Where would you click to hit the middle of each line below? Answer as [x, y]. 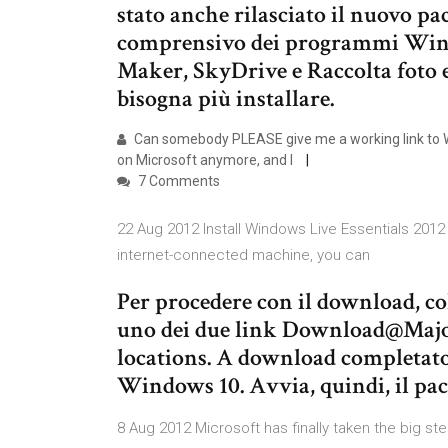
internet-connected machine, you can [245, 255]
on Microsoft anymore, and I [206, 160]
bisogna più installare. [225, 98]
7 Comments [177, 181]
